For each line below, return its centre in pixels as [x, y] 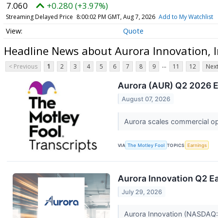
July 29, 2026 [142, 192]
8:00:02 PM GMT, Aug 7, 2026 [116, 17]
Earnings [197, 145]
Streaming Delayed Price [39, 17]
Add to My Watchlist [186, 17]
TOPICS [176, 145]
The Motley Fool [146, 145]
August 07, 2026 [146, 99]
